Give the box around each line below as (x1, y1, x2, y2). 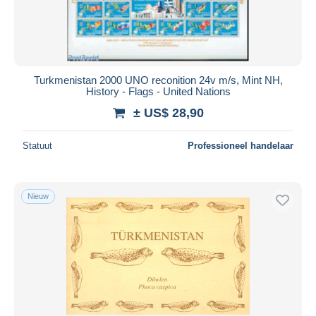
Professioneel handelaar (188, 140, 293, 151)
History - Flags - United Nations (85, 85, 231, 97)
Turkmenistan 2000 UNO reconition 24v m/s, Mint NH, (33, 73, 283, 86)
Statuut (23, 140, 52, 151)
